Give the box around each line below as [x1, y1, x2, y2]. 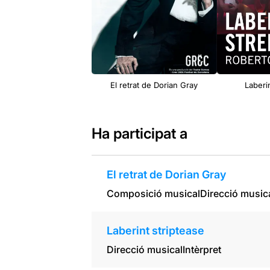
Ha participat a [91, 125, 187, 143]
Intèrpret [182, 243, 221, 256]
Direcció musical [106, 243, 183, 256]
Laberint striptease [106, 224, 204, 237]
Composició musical [106, 187, 200, 200]
